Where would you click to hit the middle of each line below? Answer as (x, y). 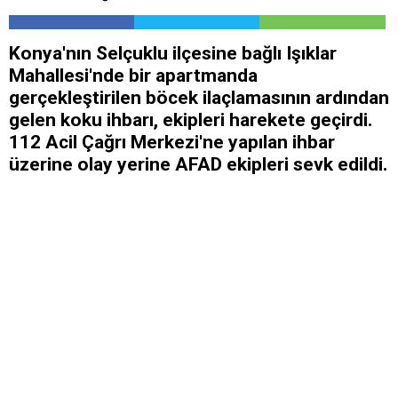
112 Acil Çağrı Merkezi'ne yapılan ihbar (172, 143)
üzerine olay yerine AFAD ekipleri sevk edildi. (198, 165)
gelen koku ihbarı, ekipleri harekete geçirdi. (191, 120)
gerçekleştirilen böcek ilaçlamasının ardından (199, 98)
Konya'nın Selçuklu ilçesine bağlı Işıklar (173, 54)
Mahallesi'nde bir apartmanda (133, 76)
